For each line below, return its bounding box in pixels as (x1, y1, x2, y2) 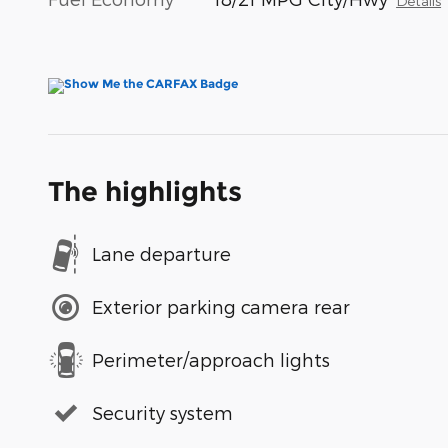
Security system (92, 402, 233, 423)
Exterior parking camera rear (92, 296, 350, 317)
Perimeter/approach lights (92, 349, 330, 370)
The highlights (48, 174, 242, 208)
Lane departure (92, 243, 231, 264)
